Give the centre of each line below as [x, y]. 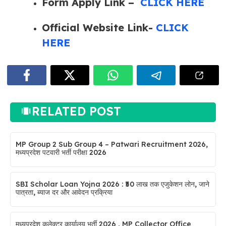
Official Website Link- [99, 27]
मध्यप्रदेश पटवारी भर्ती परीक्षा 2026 [61, 152]
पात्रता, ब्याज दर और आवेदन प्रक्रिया [64, 192]
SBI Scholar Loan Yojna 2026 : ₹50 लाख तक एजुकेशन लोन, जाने [112, 184]
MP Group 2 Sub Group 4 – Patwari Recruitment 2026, [112, 144]
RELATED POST [76, 111]
